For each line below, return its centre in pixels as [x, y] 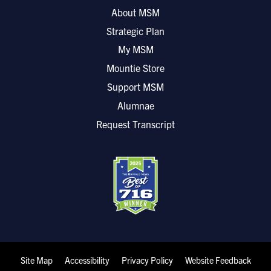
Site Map [36, 260]
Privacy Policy [147, 260]
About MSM [135, 12]
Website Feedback [218, 260]
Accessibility [87, 260]
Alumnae [135, 106]
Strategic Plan [135, 31]
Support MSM [135, 87]
